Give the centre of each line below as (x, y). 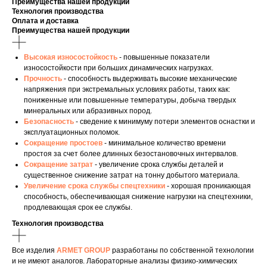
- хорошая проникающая (209, 186)
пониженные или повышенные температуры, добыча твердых (130, 100)
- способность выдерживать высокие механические (150, 79)
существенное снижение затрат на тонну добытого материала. (132, 176)
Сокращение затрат (58, 165)
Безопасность (49, 122)
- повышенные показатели (164, 58)
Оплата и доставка (45, 21)
